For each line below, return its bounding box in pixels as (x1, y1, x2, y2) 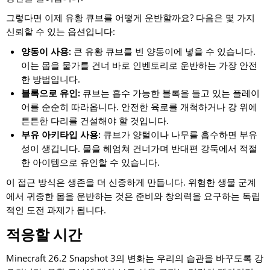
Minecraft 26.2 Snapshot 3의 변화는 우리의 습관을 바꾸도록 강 (6, 252, 263, 265)
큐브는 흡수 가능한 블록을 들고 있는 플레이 (80, 87, 260, 99)
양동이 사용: (21, 45, 71, 58)
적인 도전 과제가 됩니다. (6, 204, 106, 216)
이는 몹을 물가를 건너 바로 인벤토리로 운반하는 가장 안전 (21, 59, 257, 72)
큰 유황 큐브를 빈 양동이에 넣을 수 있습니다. (71, 45, 256, 58)
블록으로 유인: (21, 87, 80, 99)
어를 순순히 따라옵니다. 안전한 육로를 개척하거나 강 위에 (21, 101, 257, 113)
